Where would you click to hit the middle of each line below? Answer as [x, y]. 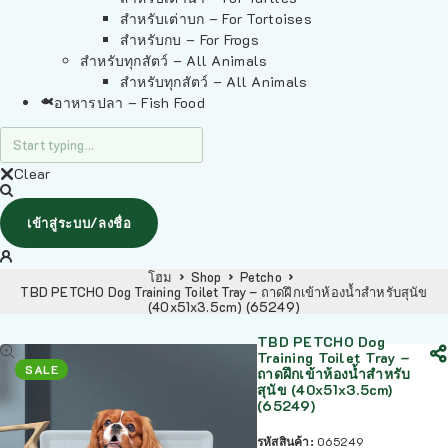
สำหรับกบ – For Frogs [190, 39]
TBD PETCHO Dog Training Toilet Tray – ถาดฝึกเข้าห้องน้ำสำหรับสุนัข [224, 291]
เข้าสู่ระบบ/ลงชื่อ [79, 222]
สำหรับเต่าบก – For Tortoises [216, 18]
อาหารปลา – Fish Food [129, 102]
